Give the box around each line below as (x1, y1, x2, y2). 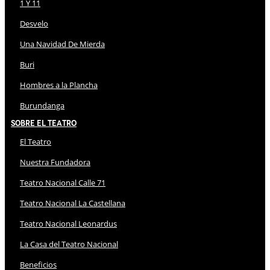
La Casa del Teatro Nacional (20, 239, 118, 250)
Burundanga (20, 100, 64, 111)
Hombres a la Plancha (20, 80, 98, 90)
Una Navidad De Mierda (20, 39, 105, 49)
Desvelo (20, 18, 48, 29)
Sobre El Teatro (11, 119, 77, 128)
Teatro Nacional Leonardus (20, 218, 117, 229)
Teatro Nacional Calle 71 (20, 177, 105, 188)
